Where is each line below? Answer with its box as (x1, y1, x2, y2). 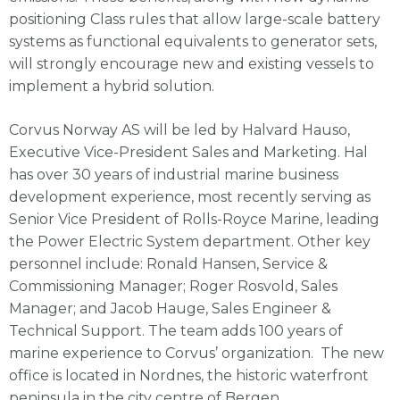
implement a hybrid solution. (9, 77, 214, 95)
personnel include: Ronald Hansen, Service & (9, 254, 328, 272)
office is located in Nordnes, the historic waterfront (9, 366, 369, 384)
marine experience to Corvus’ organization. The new (9, 344, 384, 362)
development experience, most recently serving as (9, 187, 371, 205)
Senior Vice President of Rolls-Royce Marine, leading (9, 210, 379, 228)
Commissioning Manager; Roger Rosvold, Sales (9, 277, 337, 295)
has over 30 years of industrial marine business (9, 165, 338, 183)
